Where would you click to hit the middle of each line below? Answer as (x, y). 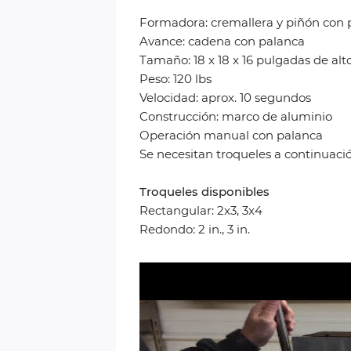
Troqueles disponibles (204, 192)
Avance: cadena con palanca (222, 41)
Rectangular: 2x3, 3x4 (201, 210)
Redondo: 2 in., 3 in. (195, 229)
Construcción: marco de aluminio (236, 116)
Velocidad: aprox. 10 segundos (225, 98)
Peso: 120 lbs (175, 79)
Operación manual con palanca (231, 135)
